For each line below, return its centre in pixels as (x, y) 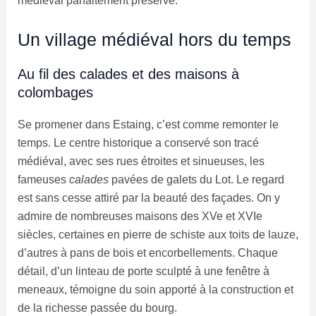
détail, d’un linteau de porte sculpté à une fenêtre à (143, 271)
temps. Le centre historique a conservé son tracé (138, 142)
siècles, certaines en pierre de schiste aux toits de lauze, (158, 234)
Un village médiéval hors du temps (154, 39)
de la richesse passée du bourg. (97, 308)
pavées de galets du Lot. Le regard (196, 179)
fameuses (43, 179)
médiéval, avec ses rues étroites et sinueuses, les (141, 161)
